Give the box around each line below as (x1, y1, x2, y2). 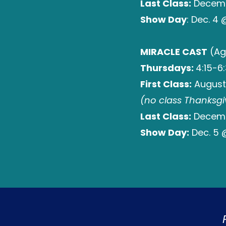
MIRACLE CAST (140, 45, 207, 58)
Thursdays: (140, 62, 196, 74)
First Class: (140, 78, 192, 90)
